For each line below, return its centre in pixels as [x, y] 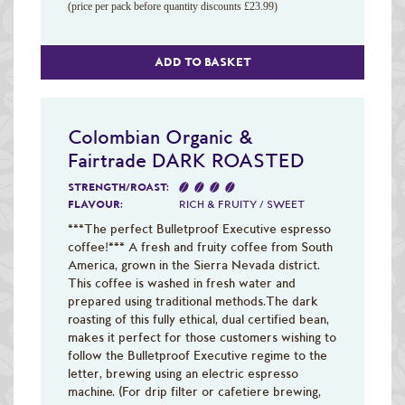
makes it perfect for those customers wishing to [202, 337]
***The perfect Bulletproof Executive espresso [199, 228]
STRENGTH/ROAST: [118, 187]
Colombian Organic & [161, 136]
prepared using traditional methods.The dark [193, 301]
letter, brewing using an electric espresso [183, 373]
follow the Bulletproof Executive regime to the [198, 355]
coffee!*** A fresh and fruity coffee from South [200, 246]
